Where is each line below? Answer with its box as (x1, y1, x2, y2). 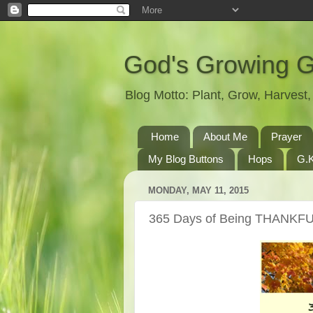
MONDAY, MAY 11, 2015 (148, 185, 249, 196)
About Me (203, 131, 247, 143)
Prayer (271, 131, 303, 143)
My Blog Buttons (148, 153, 224, 166)
